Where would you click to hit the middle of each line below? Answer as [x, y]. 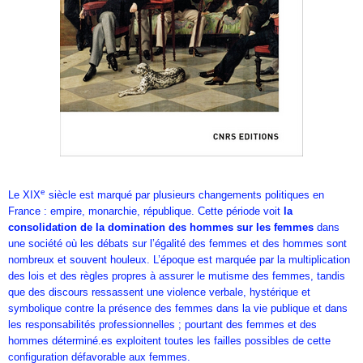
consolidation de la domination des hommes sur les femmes [161, 228]
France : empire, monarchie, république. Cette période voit [146, 211]
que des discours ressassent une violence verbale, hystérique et [159, 293]
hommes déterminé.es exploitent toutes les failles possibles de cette [169, 341]
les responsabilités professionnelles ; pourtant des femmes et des [162, 325]
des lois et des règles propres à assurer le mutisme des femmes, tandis [177, 276]
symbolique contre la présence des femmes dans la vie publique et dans [178, 309]
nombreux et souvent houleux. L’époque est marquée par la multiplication [179, 260]
